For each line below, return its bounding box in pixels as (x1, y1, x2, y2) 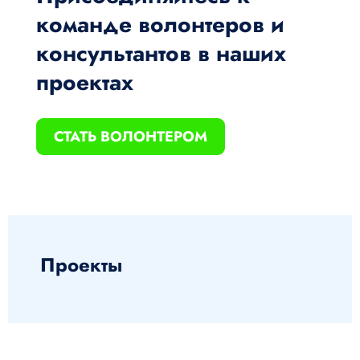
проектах (36, 65, 133, 99)
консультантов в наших (36, 36, 286, 70)
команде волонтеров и (36, 7, 284, 41)
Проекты (40, 250, 122, 279)
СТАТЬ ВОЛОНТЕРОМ (54, 125, 207, 147)
